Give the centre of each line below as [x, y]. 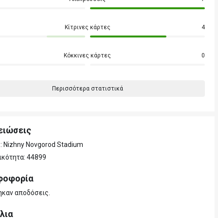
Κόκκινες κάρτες [88, 55]
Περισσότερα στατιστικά [87, 89]
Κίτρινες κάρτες [87, 27]
